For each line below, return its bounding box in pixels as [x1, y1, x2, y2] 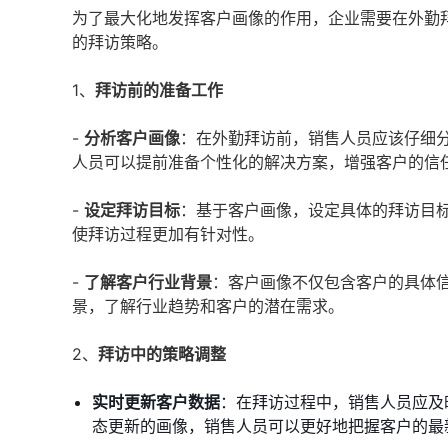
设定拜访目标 [84, 200, 180, 220]
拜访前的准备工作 [95, 80, 223, 100]
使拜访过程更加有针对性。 [72, 224, 264, 244]
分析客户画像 [84, 128, 180, 148]
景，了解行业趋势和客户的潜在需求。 [72, 296, 344, 316]
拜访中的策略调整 [98, 344, 226, 364]
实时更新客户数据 [92, 392, 220, 412]
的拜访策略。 [72, 32, 168, 52]
